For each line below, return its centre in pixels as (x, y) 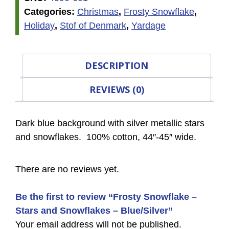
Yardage (148, 25)
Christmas (98, 12)
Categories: (51, 12)
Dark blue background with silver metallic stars (110, 123)
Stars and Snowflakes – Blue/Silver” (94, 211)
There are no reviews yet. (67, 169)
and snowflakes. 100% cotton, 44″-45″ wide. (106, 137)
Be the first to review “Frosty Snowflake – (106, 197)
